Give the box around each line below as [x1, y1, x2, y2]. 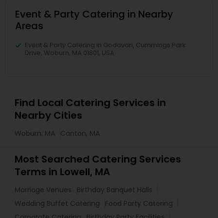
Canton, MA [60, 128, 100, 138]
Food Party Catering [105, 199, 173, 208]
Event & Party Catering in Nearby [15, 7, 173, 21]
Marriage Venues [15, 185, 72, 195]
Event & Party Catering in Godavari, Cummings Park [25, 40, 186, 50]
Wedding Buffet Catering [15, 199, 100, 208]
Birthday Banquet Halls [77, 185, 152, 195]
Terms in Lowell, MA [15, 165, 110, 179]
